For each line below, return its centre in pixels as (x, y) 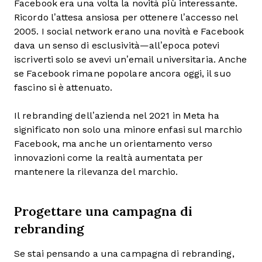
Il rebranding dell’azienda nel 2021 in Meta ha (117, 115)
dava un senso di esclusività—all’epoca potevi (117, 45)
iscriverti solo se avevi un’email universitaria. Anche (131, 59)
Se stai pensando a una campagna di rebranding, (124, 253)
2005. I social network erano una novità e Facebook (129, 31)
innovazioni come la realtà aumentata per (108, 157)
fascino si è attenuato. (63, 87)
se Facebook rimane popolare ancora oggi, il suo (123, 73)
